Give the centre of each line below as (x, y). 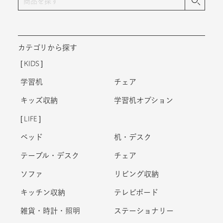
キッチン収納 (43, 192)
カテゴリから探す (47, 47)
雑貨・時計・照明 (50, 211)
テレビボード (136, 192)
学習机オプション (144, 100)
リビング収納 (136, 174)
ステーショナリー (144, 211)
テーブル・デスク (50, 155)
